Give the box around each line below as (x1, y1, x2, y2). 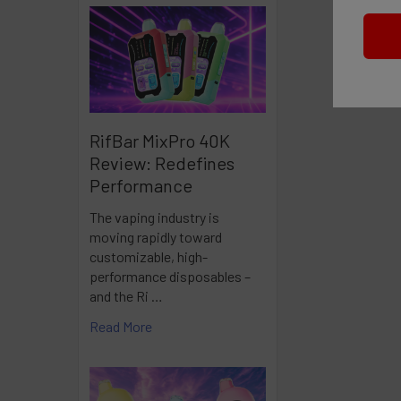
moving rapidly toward (90, 227, 222, 245)
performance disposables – (90, 267, 251, 285)
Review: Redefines (90, 151, 235, 174)
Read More (90, 317, 152, 335)
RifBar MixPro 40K (90, 129, 230, 151)
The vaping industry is (90, 208, 219, 226)
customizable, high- (90, 247, 208, 265)
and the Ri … (90, 286, 163, 304)
